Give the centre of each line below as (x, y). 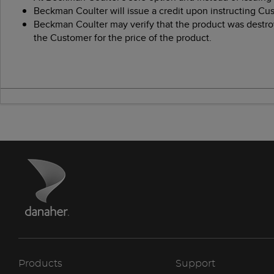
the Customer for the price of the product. (123, 38)
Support (195, 264)
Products (40, 264)
